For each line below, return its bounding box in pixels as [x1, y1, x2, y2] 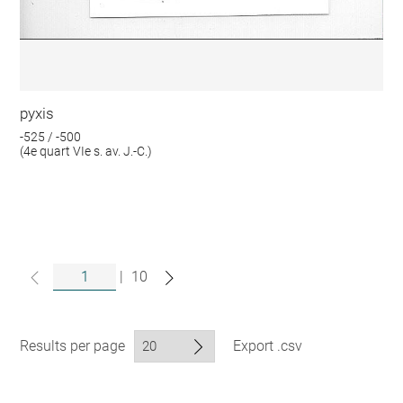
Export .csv [233, 336, 303, 354]
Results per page [20, 336, 126, 354]
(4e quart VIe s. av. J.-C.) [20, 143, 153, 158]
